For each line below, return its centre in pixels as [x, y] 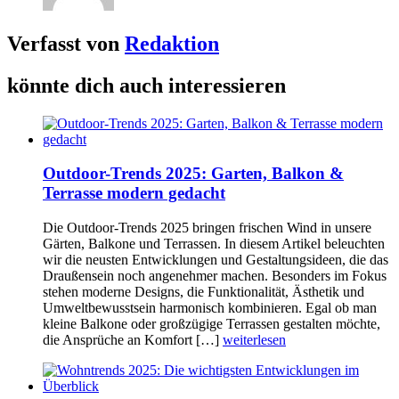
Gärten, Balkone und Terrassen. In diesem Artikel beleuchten [214, 244]
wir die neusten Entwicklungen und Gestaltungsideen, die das [216, 260]
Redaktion [172, 43]
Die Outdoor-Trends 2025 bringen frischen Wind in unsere [207, 228]
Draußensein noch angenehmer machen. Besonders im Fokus [215, 276]
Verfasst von [66, 43]
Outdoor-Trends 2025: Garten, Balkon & [193, 174]
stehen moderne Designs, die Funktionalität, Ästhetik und [204, 292]
